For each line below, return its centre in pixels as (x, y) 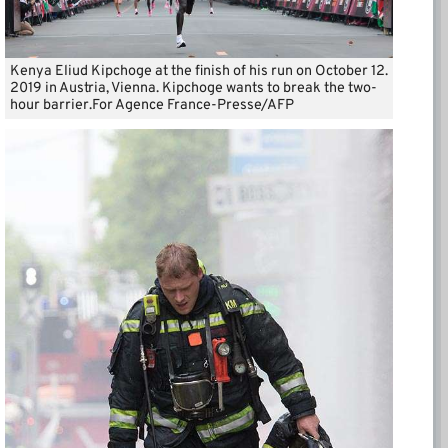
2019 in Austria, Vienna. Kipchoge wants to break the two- (193, 89)
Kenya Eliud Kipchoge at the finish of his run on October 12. (199, 72)
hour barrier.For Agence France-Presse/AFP (152, 106)
